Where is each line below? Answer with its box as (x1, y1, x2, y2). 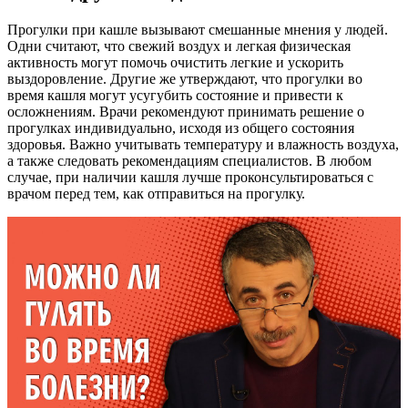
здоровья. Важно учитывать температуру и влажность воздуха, (7, 136, 399, 152)
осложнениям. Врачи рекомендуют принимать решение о (7, 103, 364, 119)
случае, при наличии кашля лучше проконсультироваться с (7, 168, 373, 185)
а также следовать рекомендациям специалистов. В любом (7, 152, 372, 168)
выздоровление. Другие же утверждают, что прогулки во (7, 70, 362, 87)
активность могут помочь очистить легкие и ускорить (7, 54, 343, 70)
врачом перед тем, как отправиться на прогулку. (7, 185, 305, 201)
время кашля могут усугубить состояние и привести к (7, 87, 343, 103)
